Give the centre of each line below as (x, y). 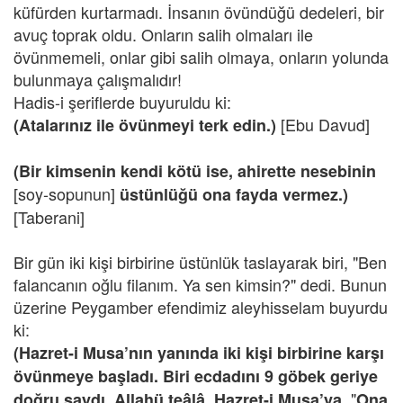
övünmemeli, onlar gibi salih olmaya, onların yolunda (201, 57)
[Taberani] (49, 217)
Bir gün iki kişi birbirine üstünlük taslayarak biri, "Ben (200, 262)
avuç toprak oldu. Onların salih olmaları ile (163, 34)
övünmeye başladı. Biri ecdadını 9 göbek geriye (196, 376)
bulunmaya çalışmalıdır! (98, 79)
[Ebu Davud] (325, 124)
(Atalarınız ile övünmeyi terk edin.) (147, 125)
